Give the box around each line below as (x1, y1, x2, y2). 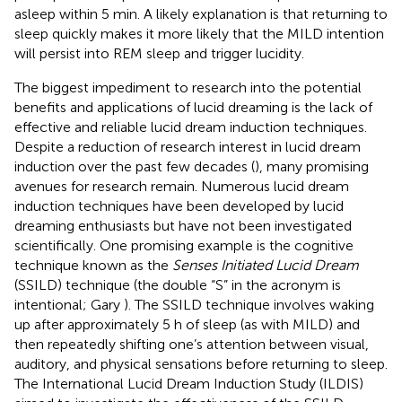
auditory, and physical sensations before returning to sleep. (14, 354, 388, 372)
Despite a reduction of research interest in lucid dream (14, 137, 361, 155)
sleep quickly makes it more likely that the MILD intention (14, 24, 384, 42)
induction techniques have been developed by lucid (14, 197, 344, 214)
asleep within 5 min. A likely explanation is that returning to (14, 4, 388, 22)
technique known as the (14, 256, 172, 274)
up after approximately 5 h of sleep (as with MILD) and (14, 315, 360, 333)
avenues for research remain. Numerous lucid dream (14, 177, 349, 195)
